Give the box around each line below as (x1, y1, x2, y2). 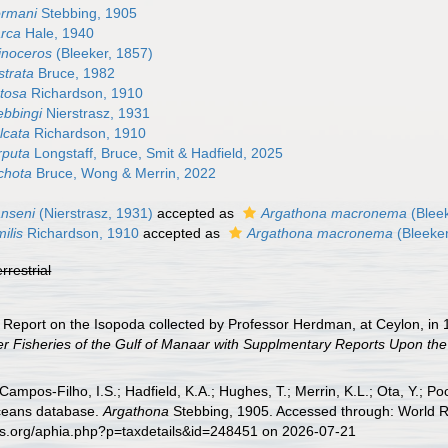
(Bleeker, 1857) (52, 45, 154, 61)
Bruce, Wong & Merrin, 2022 (32, 165, 217, 181)
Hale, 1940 (21, 25, 95, 41)
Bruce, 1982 (34, 65, 116, 81)
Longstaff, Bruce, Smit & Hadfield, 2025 (30, 145, 284, 161)
